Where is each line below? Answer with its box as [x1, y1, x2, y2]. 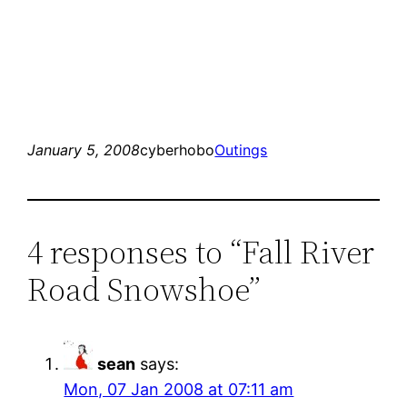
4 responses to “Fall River [27, 229, 375, 274]
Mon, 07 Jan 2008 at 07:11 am [64, 379, 294, 399]
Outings [214, 140, 268, 159]
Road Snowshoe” [27, 266, 262, 312]
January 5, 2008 [27, 140, 141, 159]
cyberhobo [140, 140, 215, 159]
